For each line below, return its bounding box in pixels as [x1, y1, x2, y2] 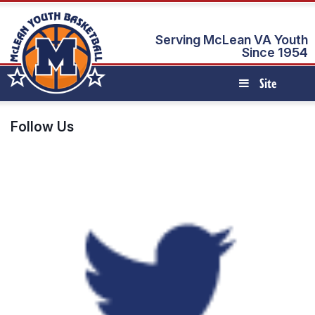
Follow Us [11, 118, 74, 135]
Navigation [239, 108, 289, 126]
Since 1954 [242, 45, 308, 60]
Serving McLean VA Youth [155, 32, 308, 47]
